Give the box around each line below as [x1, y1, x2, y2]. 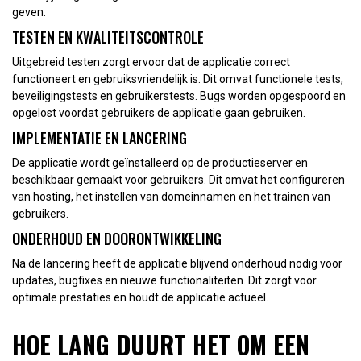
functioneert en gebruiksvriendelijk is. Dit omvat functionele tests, [12, 72, 343, 85]
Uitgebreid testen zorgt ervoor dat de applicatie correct [12, 55, 290, 68]
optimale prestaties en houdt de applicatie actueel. [12, 290, 268, 304]
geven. [12, 5, 46, 19]
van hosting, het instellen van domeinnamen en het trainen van [12, 189, 330, 203]
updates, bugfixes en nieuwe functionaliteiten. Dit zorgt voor [12, 273, 317, 287]
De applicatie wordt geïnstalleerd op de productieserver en [12, 156, 308, 169]
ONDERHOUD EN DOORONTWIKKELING [12, 227, 222, 249]
